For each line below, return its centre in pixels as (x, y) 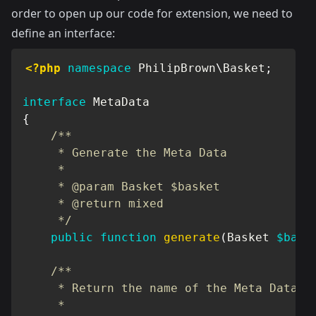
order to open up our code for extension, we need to (152, 13)
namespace (99, 68)
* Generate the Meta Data (125, 153)
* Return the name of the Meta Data (160, 288)
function (128, 237)
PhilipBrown (177, 68)
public (72, 237)
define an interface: (63, 33)
